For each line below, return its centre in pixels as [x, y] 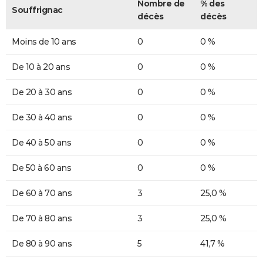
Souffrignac [37, 10]
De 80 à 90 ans [42, 243]
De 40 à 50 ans [41, 142]
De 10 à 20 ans [41, 67]
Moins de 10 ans [44, 41]
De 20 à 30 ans [42, 92]
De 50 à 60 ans [41, 168]
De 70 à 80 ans [42, 218]
